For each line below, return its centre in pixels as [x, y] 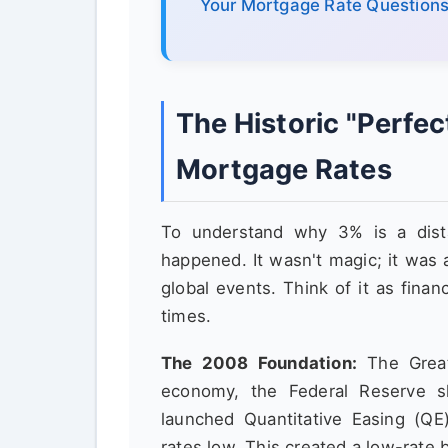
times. [186, 315]
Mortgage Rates [284, 169]
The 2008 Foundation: [259, 363]
